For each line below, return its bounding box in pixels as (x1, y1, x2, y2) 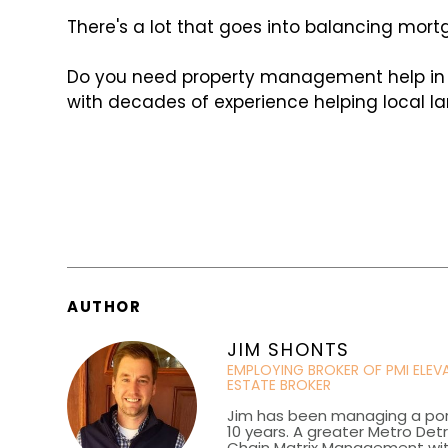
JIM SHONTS (227, 337, 351, 363)
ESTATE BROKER (227, 375, 332, 396)
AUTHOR (67, 296, 142, 318)
